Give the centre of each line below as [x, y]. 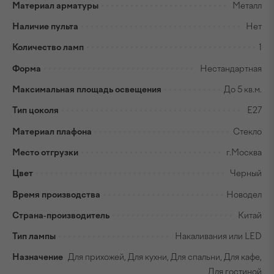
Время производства [56, 194]
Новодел [244, 194]
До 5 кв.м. [243, 90]
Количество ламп [48, 48]
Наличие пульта [45, 27]
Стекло [247, 131]
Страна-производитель [61, 215]
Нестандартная [231, 68]
